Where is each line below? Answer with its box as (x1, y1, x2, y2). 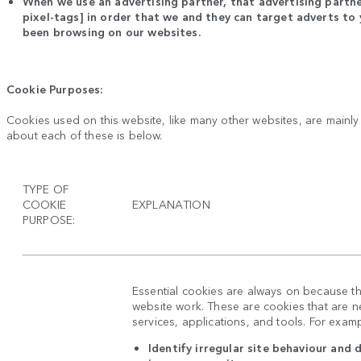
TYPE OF (23, 180, 69, 197)
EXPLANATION (132, 196, 210, 213)
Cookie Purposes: (6, 81, 104, 98)
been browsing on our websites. (23, 23, 201, 40)
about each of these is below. (6, 127, 163, 143)
